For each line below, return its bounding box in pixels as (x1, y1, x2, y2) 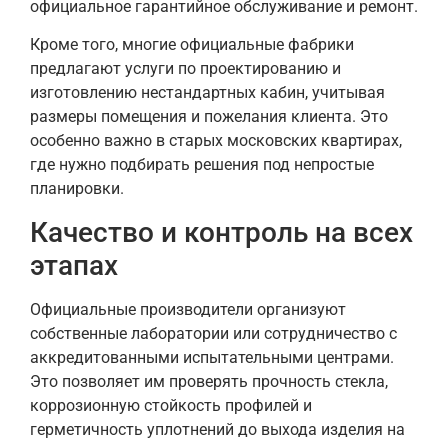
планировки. (30, 179, 124, 199)
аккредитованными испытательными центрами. (30, 347, 394, 367)
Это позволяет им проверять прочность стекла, (30, 371, 388, 391)
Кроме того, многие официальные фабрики (30, 35, 354, 55)
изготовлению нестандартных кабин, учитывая (30, 83, 385, 103)
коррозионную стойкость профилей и (30, 395, 312, 415)
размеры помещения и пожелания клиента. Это (30, 107, 388, 127)
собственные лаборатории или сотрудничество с (30, 323, 397, 343)
